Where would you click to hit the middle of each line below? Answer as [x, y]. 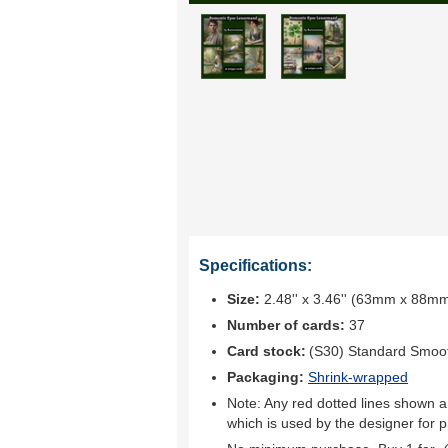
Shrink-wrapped [358, 377]
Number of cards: [286, 325]
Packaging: [267, 377]
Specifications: [255, 265]
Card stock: [266, 351]
